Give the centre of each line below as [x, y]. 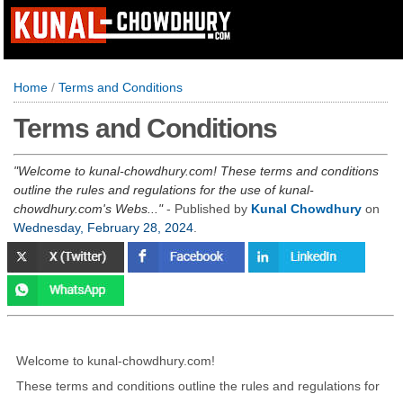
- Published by [207, 209]
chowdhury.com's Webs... [86, 209]
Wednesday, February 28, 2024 [103, 228]
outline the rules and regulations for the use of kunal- [164, 190]
